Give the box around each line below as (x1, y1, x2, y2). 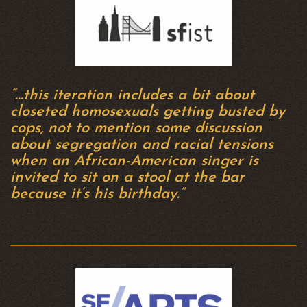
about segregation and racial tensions (10, 137, 273, 153)
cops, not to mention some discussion (10, 121, 262, 136)
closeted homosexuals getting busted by (10, 104, 285, 120)
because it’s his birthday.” (10, 186, 184, 202)
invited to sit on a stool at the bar (10, 170, 245, 186)
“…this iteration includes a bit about (10, 88, 254, 103)
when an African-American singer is (10, 153, 258, 169)
